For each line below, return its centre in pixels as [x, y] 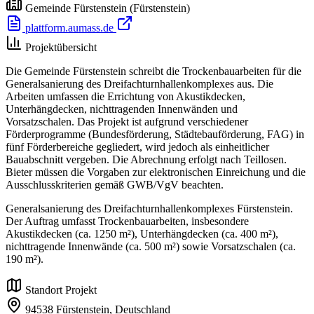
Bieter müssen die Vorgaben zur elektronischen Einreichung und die [156, 172]
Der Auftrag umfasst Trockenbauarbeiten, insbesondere [127, 221]
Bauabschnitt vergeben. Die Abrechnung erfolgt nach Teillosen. [146, 160]
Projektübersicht [61, 48]
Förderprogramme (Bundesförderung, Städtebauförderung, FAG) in [155, 135]
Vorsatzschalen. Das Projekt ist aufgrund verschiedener [127, 122]
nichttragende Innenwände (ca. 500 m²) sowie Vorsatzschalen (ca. [151, 247]
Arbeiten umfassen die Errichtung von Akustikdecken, [125, 97]
